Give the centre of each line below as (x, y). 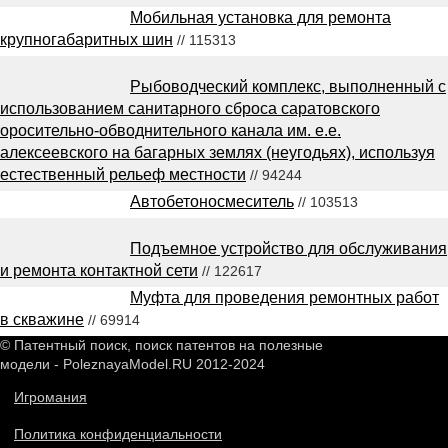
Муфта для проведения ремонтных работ (284, 297)
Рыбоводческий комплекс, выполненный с (288, 86)
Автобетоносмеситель (212, 201)
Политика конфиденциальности (118, 433)
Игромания (50, 396)
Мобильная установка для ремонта (260, 17)
